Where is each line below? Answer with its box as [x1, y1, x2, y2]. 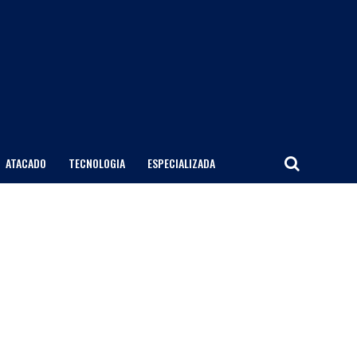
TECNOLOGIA [68, 155, 125, 171]
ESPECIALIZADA [147, 155, 215, 171]
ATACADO [5, 155, 46, 171]
